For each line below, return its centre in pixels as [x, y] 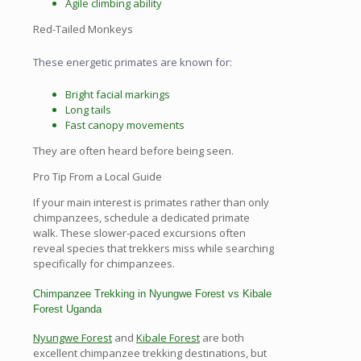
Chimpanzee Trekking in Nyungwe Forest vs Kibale [152, 293]
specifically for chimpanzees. [104, 264]
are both [222, 337]
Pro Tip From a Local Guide [98, 177]
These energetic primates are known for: [133, 62]
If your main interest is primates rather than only [151, 203]
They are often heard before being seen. [133, 151]
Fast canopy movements [125, 125]
